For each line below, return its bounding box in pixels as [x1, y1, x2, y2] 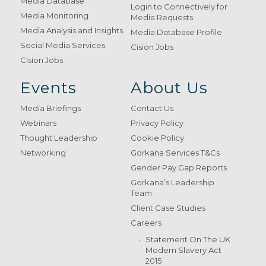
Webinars [20, 118, 56, 128]
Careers [131, 218, 162, 228]
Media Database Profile [131, 27, 223, 37]
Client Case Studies [131, 203, 206, 213]
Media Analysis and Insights [20, 26, 123, 36]
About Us [131, 78, 208, 98]
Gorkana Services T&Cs [131, 148, 220, 158]
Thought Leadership [20, 133, 97, 143]
